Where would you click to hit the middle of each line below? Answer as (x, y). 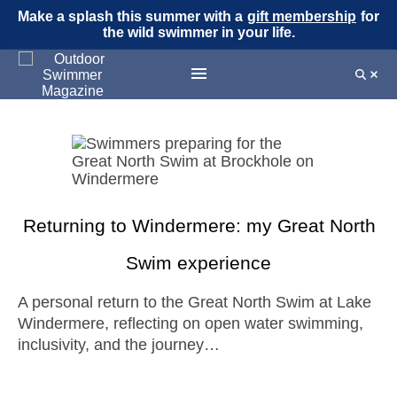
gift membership (302, 16)
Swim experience (198, 263)
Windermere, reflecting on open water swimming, (191, 323)
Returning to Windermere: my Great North (199, 226)
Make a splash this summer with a (132, 16)
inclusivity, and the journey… (119, 345)
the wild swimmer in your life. (198, 32)
